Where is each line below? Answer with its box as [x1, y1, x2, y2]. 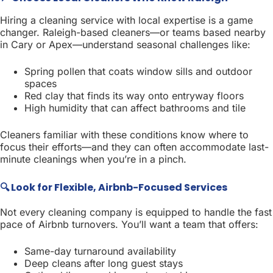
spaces [24, 77, 57, 90]
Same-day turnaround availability [24, 245, 176, 258]
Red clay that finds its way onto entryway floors [24, 90, 244, 102]
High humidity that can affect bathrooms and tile [24, 102, 246, 115]
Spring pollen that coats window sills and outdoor [24, 65, 252, 78]
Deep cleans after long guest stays [24, 257, 183, 270]
